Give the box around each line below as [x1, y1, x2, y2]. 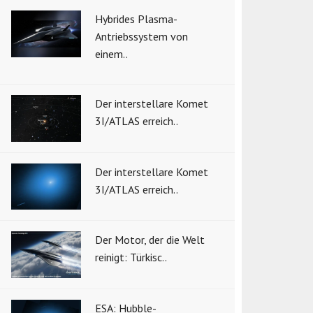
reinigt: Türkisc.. [95, 250, 167, 265]
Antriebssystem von [95, 29, 188, 43]
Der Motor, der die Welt [95, 233, 205, 247]
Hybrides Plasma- [95, 11, 177, 26]
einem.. [95, 46, 128, 61]
